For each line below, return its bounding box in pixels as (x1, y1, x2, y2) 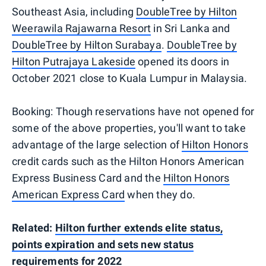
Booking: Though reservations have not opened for (12, 105, 255, 118)
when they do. (125, 188, 196, 201)
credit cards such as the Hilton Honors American (12, 155, 245, 168)
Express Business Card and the (12, 172, 163, 185)
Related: (12, 221, 55, 235)
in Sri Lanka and (151, 22, 230, 35)
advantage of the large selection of (12, 138, 182, 151)
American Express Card (12, 188, 125, 201)
